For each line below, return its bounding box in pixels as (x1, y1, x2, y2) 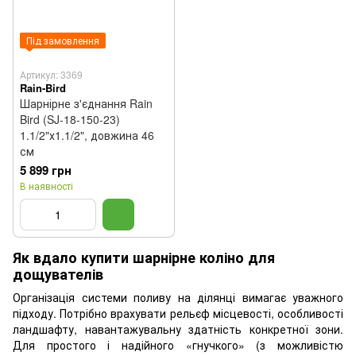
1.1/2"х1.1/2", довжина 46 (20, 127, 154, 143)
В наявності (20, 179, 73, 192)
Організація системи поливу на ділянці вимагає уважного (13, 289, 343, 306)
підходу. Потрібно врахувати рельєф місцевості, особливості (13, 305, 343, 322)
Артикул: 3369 (20, 68, 83, 81)
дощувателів (13, 264, 103, 284)
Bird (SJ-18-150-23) (20, 111, 120, 127)
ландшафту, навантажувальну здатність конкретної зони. (13, 321, 343, 338)
